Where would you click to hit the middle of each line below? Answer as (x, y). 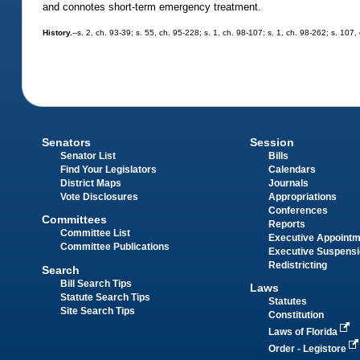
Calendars (292, 170)
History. (58, 33)
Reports (286, 224)
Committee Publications (115, 247)
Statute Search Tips (106, 297)
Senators (67, 142)
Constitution (296, 315)
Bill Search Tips (96, 283)
